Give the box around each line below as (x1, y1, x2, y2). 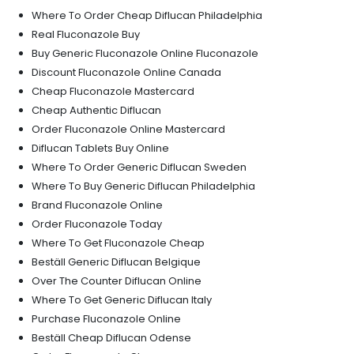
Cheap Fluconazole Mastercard (32, 84, 194, 99)
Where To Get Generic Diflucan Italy (32, 292, 212, 307)
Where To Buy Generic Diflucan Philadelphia (32, 179, 255, 194)
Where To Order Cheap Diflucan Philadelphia (32, 8, 262, 23)
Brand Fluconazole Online (32, 198, 163, 213)
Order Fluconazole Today (32, 217, 162, 232)
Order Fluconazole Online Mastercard (32, 122, 225, 137)
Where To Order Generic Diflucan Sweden (32, 160, 247, 175)
